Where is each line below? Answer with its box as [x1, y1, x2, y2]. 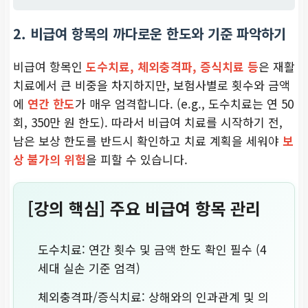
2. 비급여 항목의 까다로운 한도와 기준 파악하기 [13, 23, 286, 43]
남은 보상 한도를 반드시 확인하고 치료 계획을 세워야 [13, 131, 283, 149]
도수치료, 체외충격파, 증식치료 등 [86, 57, 258, 75]
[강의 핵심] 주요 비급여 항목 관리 [27, 195, 261, 220]
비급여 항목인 [13, 57, 86, 75]
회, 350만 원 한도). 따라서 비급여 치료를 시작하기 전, [13, 113, 283, 131]
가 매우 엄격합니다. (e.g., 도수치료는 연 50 [75, 94, 294, 112]
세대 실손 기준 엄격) [38, 258, 140, 276]
